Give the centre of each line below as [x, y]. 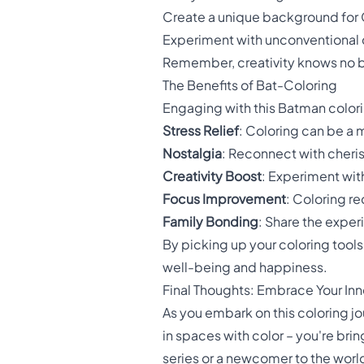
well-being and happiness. [245, 268]
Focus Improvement [224, 199]
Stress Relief [201, 131]
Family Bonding [210, 222]
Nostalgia [192, 154]
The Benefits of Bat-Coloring [250, 86]
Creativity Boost [212, 177]
